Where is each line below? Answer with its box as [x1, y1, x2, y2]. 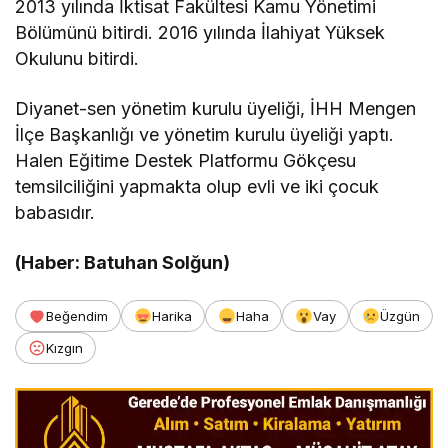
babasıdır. [15, 202, 95, 224]
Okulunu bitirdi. [15, 48, 140, 70]
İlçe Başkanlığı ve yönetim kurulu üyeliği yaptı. [15, 124, 395, 146]
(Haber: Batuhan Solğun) [15, 252, 231, 274]
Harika [152, 308, 192, 325]
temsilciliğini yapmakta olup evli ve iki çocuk [15, 176, 380, 198]
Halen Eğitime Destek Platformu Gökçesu [15, 150, 357, 172]
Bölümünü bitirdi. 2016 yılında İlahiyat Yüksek [15, 22, 386, 44]
